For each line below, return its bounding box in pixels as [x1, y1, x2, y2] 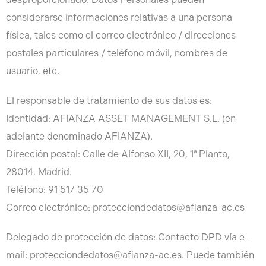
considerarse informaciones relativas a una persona [6, 12, 232, 23]
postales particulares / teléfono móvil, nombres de [6, 47, 227, 59]
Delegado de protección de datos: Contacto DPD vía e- [6, 232, 249, 243]
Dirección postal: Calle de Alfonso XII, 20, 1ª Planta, [6, 148, 230, 160]
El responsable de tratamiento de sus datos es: [6, 95, 212, 106]
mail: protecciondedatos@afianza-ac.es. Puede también [6, 249, 254, 261]
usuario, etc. [6, 65, 59, 77]
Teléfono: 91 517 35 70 [6, 184, 103, 195]
